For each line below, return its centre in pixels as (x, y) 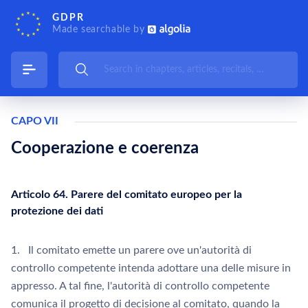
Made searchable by (100, 30)
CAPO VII (35, 121)
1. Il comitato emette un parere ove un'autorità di (131, 250)
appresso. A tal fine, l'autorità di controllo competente (140, 286)
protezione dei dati (57, 211)
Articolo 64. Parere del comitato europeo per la (126, 195)
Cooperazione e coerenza (105, 148)
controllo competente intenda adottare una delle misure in (151, 268)
